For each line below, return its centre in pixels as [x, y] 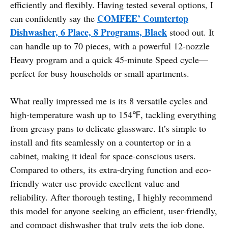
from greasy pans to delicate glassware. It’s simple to [108, 128]
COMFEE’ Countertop [143, 18]
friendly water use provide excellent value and [95, 183]
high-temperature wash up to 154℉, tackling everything [113, 114]
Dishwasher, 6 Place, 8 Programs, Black [89, 32]
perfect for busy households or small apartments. [100, 73]
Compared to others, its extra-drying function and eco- [111, 169]
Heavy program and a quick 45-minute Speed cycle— [109, 59]
